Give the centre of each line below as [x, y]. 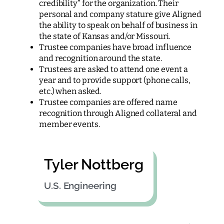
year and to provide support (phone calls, [115, 80]
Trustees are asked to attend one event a [113, 69]
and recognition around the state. [100, 58]
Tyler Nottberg [94, 164]
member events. [69, 124]
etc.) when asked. [70, 91]
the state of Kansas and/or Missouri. [105, 36]
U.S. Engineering [80, 185]
